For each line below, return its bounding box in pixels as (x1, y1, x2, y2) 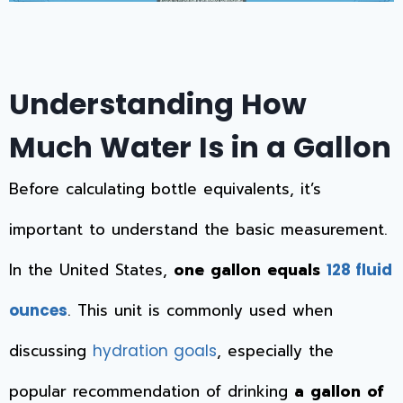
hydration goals (93, 339, 217, 362)
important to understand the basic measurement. (9, 217, 388, 241)
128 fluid (327, 258, 392, 281)
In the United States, (9, 257, 174, 282)
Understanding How (9, 83, 307, 124)
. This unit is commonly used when (67, 298, 333, 322)
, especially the (217, 338, 334, 363)
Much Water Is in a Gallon (9, 126, 391, 167)
